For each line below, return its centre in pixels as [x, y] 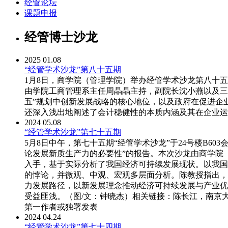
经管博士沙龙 [61, 37]
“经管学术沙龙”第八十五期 [73, 70]
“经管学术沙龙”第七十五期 [73, 132]
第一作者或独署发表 [61, 207]
